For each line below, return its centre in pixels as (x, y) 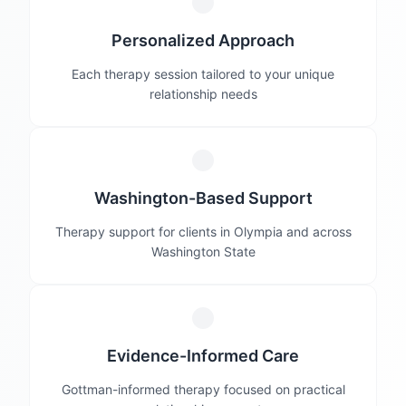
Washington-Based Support (203, 198)
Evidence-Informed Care (203, 356)
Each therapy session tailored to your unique (203, 74)
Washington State (203, 251)
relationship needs (203, 94)
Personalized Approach (203, 40)
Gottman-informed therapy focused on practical (203, 389)
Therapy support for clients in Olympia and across (203, 232)
